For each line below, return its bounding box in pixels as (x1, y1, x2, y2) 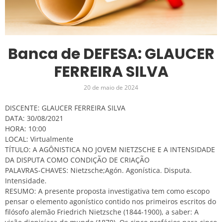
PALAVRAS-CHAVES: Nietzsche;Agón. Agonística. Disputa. (5, 165, 192, 175)
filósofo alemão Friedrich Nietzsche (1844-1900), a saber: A (5, 207, 199, 217)
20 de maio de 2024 (84, 83, 138, 92)
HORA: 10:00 (5, 123, 46, 133)
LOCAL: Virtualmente (5, 134, 73, 144)
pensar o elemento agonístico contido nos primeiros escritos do (5, 196, 216, 206)
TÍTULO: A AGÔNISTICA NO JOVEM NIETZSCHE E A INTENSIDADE (5, 144, 215, 154)
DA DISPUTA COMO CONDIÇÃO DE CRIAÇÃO (5, 155, 150, 165)
